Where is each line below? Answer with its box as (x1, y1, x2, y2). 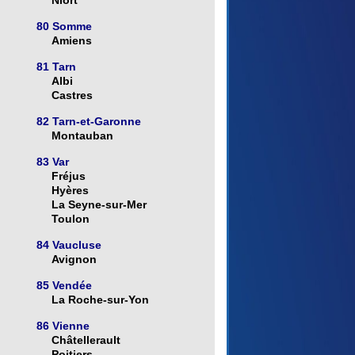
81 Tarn (36, 60, 76, 74)
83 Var (36, 155, 69, 169)
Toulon (51, 212, 90, 226)
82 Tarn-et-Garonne (36, 115, 141, 128)
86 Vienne (36, 319, 90, 333)
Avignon (51, 253, 97, 266)
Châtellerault (51, 334, 120, 347)
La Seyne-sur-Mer (51, 198, 147, 212)
